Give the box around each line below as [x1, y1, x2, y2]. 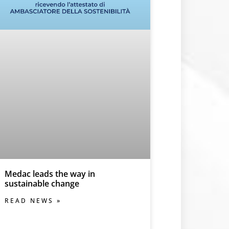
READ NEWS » [4, 196, 61, 205]
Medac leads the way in [4, 168, 95, 179]
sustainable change [4, 177, 79, 189]
